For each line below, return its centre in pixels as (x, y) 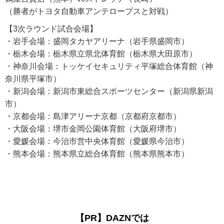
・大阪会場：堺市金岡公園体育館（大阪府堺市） (93, 129)
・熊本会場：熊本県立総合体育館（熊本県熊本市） (97, 154)
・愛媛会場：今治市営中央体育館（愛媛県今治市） (97, 141)
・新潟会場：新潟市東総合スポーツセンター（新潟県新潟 (109, 91)
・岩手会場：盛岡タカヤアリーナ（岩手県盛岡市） (97, 41)
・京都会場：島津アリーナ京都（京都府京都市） (93, 116)
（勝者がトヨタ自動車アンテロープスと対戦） (89, 11)
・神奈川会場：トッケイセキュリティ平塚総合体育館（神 (109, 66)
